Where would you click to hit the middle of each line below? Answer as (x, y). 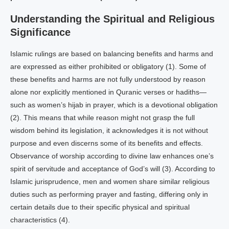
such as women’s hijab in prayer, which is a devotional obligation (114, 105)
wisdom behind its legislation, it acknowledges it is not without (109, 130)
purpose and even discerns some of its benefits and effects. (107, 143)
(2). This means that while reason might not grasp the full (102, 118)
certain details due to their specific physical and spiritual (100, 207)
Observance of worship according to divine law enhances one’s (112, 156)
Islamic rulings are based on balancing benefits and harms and (112, 54)
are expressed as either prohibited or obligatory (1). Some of (108, 66)
